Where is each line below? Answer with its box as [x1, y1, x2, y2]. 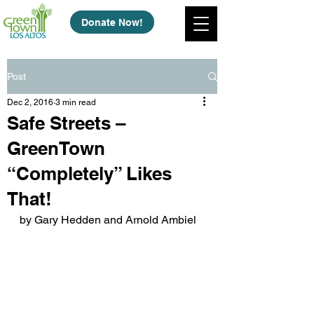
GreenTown [7, 137, 105, 159]
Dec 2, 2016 [7, 97, 53, 107]
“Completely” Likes [7, 163, 172, 184]
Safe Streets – [7, 112, 125, 134]
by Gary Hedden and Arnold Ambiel [20, 213, 196, 226]
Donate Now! [81, 16, 143, 28]
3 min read [55, 97, 96, 107]
